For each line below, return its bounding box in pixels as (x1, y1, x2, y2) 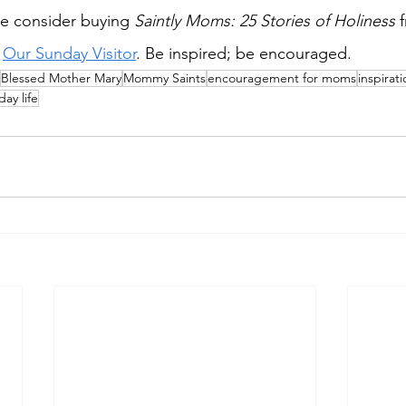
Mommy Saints (123, 70, 206, 87)
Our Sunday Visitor (3, 43, 136, 64)
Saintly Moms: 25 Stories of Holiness (134, 11, 400, 32)
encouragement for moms (208, 70, 356, 87)
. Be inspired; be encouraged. (136, 43, 352, 64)
